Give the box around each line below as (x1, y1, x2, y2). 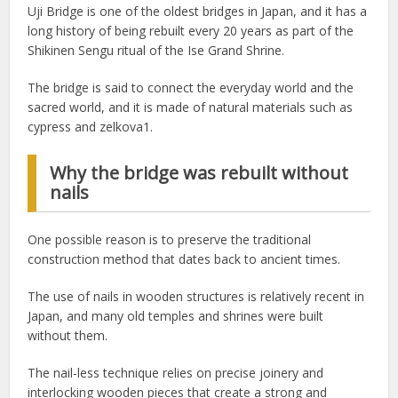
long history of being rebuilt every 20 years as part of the (28, 22, 354, 40)
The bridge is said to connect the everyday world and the (28, 79, 354, 97)
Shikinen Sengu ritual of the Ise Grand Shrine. (28, 42, 285, 60)
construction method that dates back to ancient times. (28, 251, 341, 268)
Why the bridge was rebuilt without (50, 161, 349, 186)
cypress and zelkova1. (28, 118, 154, 136)
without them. (28, 327, 108, 345)
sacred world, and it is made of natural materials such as (28, 99, 354, 116)
